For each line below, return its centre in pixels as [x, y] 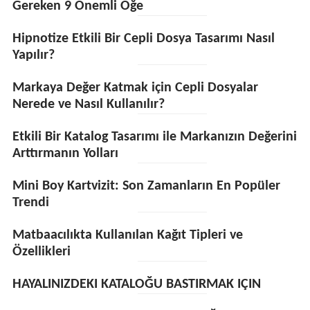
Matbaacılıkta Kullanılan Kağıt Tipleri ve [127, 235]
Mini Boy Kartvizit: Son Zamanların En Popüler [146, 186]
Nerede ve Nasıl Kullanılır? [88, 104]
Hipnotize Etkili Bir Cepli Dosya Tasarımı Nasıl [143, 39]
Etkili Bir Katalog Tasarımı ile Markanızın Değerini [154, 137]
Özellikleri [41, 252]
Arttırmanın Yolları [65, 154]
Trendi [30, 203]
